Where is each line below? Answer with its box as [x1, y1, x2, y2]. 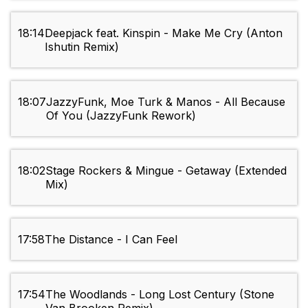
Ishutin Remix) [45, 40, 119, 54]
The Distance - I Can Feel [45, 232, 177, 247]
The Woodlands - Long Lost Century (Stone [45, 287, 274, 302]
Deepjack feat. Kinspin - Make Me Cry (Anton [45, 26, 283, 41]
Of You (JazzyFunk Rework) [46, 109, 196, 123]
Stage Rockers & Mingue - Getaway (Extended [45, 164, 287, 178]
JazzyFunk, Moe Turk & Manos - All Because [46, 95, 285, 109]
